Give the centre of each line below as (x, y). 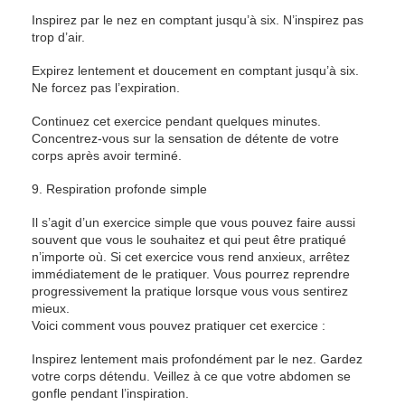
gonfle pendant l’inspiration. (110, 393)
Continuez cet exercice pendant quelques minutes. (176, 121)
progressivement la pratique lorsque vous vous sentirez (190, 291)
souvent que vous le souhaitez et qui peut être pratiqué (189, 240)
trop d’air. (58, 37)
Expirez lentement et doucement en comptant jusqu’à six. (195, 71)
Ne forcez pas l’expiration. (106, 88)
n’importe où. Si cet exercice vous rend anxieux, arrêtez (191, 257)
